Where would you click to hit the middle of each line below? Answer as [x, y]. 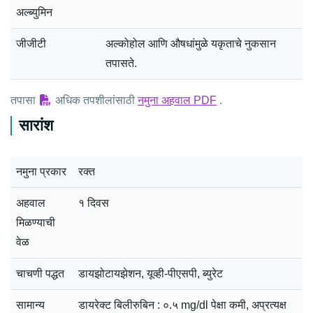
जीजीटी [31, 43]
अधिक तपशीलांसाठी [95, 100]
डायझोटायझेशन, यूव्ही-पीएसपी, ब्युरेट [151, 273]
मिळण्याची [36, 222]
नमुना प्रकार [41, 171]
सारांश [36, 125]
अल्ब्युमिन [34, 12]
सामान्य [30, 305]
